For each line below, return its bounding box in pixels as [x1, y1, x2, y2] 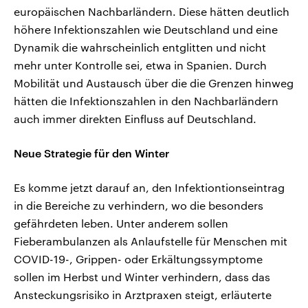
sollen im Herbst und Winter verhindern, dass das [14, 270, 270, 284]
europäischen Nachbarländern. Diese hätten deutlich [14, 5, 289, 19]
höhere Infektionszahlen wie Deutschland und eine [14, 23, 278, 36]
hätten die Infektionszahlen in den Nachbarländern [14, 94, 278, 108]
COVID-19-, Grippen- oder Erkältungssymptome [14, 252, 263, 266]
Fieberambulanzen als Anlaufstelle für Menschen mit [14, 234, 287, 248]
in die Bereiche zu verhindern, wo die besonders [14, 199, 263, 212]
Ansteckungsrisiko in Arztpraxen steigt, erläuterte [14, 288, 272, 302]
